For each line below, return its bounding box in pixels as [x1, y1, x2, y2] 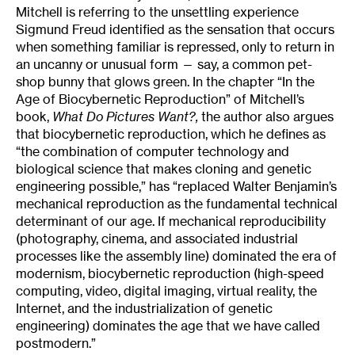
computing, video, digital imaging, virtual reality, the [16, 282, 317, 299]
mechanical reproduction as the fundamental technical [16, 195, 338, 212]
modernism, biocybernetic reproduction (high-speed [16, 265, 324, 281]
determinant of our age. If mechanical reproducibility [16, 212, 326, 229]
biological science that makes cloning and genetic [16, 160, 311, 177]
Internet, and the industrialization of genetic [16, 300, 273, 316]
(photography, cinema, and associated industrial [16, 230, 298, 246]
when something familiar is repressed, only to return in [16, 38, 334, 55]
